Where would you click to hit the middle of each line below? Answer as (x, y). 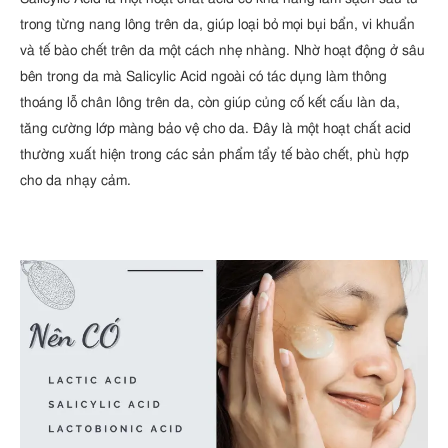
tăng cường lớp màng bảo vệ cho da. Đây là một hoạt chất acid (215, 128)
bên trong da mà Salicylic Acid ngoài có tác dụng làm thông (203, 76)
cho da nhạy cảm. (75, 180)
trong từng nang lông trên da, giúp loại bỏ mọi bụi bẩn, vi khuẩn (217, 24)
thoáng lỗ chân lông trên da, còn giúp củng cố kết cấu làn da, (210, 102)
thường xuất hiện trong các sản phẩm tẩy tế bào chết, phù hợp (214, 154)
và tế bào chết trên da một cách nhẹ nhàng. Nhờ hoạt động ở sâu (222, 50)
